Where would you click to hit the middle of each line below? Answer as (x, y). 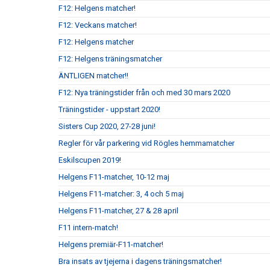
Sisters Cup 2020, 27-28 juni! (107, 126)
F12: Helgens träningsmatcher (110, 59)
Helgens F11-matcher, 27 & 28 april (118, 211)
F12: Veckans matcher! (98, 25)
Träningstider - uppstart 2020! (109, 109)
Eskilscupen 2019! (90, 160)
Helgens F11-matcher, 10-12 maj (114, 177)
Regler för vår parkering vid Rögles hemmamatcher (146, 143)
